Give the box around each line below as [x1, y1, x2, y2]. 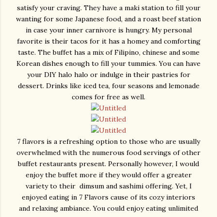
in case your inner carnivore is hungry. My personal [25, 26, 192, 35]
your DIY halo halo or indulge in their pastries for [27, 70, 190, 79]
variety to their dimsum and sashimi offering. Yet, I [25, 182, 192, 191]
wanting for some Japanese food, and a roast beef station [16, 15, 201, 24]
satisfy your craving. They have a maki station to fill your [16, 3, 201, 13]
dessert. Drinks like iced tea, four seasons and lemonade [17, 81, 200, 91]
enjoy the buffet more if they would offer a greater [25, 170, 192, 180]
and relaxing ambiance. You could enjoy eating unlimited [19, 204, 198, 213]
